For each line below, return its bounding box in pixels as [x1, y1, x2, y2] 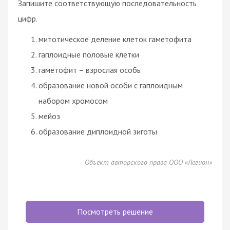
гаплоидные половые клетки [39, 49, 139, 60]
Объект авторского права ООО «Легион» [85, 157, 212, 167]
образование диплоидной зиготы [39, 126, 157, 137]
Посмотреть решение [77, 206, 153, 217]
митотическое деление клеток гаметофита [39, 33, 191, 44]
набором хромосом [39, 95, 108, 106]
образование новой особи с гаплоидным [39, 80, 183, 90]
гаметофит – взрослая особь [39, 64, 141, 75]
